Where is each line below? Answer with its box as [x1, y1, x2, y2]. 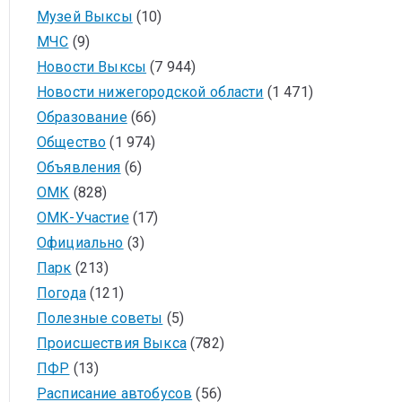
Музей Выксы [37, 8, 133, 25]
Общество [37, 134, 107, 151]
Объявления [37, 159, 121, 176]
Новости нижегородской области [37, 83, 264, 100]
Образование [37, 109, 127, 126]
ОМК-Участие [37, 209, 129, 226]
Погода [37, 284, 86, 301]
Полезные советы [37, 310, 163, 327]
